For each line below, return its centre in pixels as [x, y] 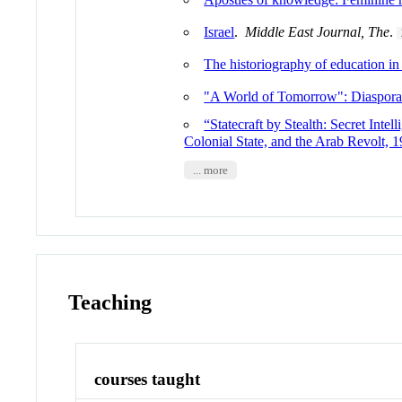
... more [210, 170]
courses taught [148, 380]
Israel [219, 31]
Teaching [110, 302]
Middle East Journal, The [318, 31]
